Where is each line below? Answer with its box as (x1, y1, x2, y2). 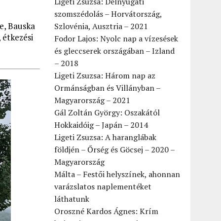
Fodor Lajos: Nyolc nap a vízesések (54, 33, 179, 44)
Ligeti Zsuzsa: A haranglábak (54, 132, 157, 143)
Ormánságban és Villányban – (54, 82, 161, 93)
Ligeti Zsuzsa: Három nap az (54, 70, 156, 81)
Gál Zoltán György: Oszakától (54, 107, 160, 118)
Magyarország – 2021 (54, 95, 131, 106)
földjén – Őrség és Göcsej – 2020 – (54, 144, 175, 155)
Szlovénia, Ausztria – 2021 (54, 21, 148, 32)
